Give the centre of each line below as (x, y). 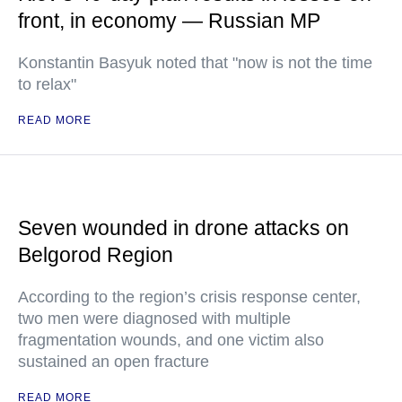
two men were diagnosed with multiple (154, 318)
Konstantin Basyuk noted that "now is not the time (195, 62)
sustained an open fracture (114, 361)
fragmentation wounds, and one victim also (171, 340)
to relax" (47, 84)
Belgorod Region (96, 254)
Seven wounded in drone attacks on (184, 227)
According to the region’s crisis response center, (189, 297)
